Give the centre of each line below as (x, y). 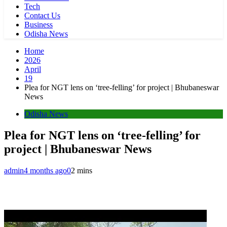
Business (39, 25)
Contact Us (42, 15)
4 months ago (45, 170)
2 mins (82, 170)
